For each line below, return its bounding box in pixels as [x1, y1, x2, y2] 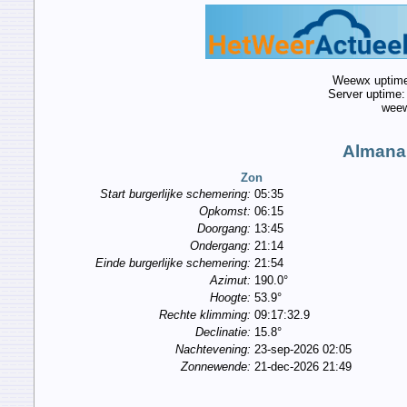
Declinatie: [194, 325, 251, 340]
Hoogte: [209, 291, 251, 305]
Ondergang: [189, 239, 251, 253]
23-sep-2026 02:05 [253, 342, 352, 357]
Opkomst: [198, 204, 251, 219]
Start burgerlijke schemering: [99, 187, 251, 202]
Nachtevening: [174, 342, 251, 357]
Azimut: [209, 273, 251, 288]
